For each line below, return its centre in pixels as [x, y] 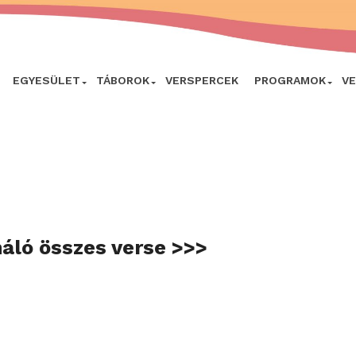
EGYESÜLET [46, 80]
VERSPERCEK [202, 80]
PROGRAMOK [290, 80]
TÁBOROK [123, 80]
